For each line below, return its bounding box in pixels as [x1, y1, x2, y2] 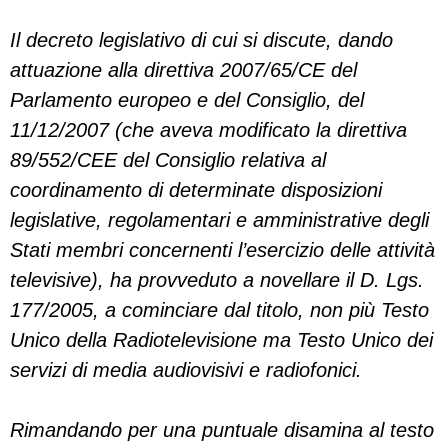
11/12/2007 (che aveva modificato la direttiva [10, 119, 407, 141]
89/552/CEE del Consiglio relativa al [10, 149, 326, 171]
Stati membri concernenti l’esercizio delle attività [10, 239, 435, 261]
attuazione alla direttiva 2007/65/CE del [10, 59, 357, 81]
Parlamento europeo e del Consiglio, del [10, 89, 364, 111]
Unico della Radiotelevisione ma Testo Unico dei [10, 329, 433, 351]
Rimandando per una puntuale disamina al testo [10, 419, 434, 441]
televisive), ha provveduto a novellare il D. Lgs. [10, 269, 424, 291]
